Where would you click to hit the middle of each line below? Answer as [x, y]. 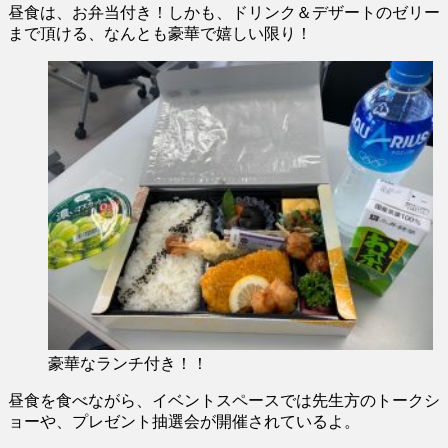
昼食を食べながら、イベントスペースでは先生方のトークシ [224, 401]
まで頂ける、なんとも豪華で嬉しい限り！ [160, 34]
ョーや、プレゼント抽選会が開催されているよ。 [184, 422]
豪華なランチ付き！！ [128, 364]
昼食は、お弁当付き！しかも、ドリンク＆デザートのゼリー [224, 13]
